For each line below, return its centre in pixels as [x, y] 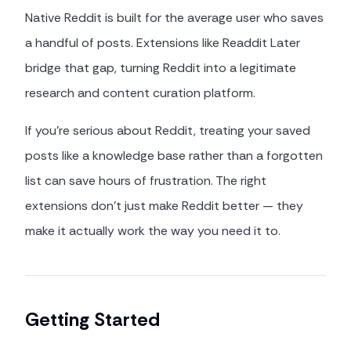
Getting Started [92, 319]
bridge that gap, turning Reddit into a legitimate [161, 68]
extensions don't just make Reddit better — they [164, 206]
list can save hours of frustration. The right [146, 181]
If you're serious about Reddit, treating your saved [168, 130]
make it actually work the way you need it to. [153, 231]
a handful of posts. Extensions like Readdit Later [163, 43]
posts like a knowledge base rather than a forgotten [174, 156]
